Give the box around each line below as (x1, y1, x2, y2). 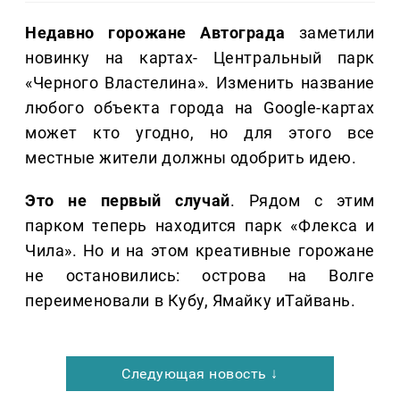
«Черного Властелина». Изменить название (25, 73, 375, 93)
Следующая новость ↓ (121, 365, 279, 383)
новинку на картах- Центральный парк (25, 48, 375, 68)
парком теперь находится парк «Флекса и (25, 216, 375, 236)
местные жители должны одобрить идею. (25, 148, 357, 168)
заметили (285, 23, 375, 43)
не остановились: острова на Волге (25, 266, 375, 286)
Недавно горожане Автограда (25, 23, 286, 43)
